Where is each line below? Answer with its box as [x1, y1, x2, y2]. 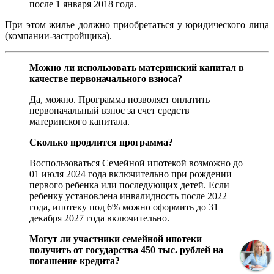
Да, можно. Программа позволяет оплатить [29, 94, 210, 105]
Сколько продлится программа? [29, 137, 173, 148]
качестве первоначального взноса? [29, 73, 182, 84]
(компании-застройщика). [5, 31, 112, 42]
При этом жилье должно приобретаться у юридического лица [5, 20, 269, 31]
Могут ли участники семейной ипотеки [29, 234, 202, 245]
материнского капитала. [29, 116, 130, 127]
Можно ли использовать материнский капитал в [29, 62, 244, 73]
